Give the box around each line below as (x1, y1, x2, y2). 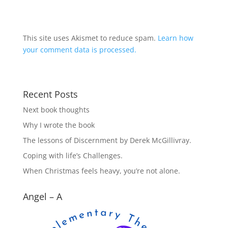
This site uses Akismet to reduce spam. (22, 33, 158, 43)
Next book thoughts (22, 104, 90, 115)
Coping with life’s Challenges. (22, 150, 123, 160)
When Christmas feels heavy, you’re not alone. (22, 165, 180, 176)
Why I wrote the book (22, 120, 95, 130)
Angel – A (22, 190, 62, 203)
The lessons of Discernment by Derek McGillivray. (22, 135, 191, 145)
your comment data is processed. (22, 44, 136, 54)
